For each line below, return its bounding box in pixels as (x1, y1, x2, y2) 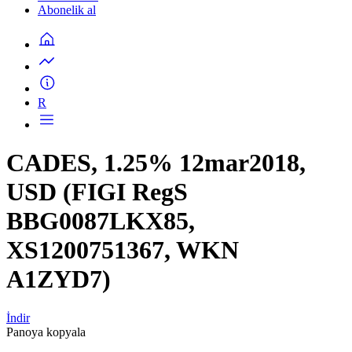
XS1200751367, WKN (6, 236, 239, 265)
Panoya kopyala (6, 324, 86, 339)
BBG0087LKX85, (6, 207, 195, 236)
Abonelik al (38, 3, 96, 16)
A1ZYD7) (6, 265, 111, 294)
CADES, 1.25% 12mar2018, (6, 148, 306, 178)
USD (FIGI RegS (6, 178, 188, 207)
